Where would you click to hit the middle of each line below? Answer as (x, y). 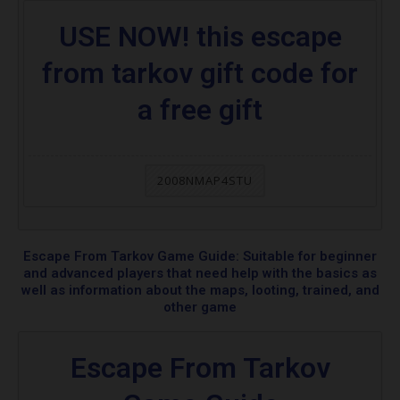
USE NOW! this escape (200, 37)
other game (200, 308)
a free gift (200, 110)
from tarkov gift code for (200, 74)
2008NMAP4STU (204, 181)
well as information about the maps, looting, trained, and (200, 291)
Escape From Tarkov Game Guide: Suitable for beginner (200, 257)
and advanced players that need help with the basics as (200, 274)
